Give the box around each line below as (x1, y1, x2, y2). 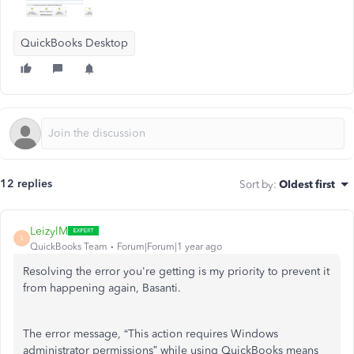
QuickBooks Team (30, 240, 107, 252)
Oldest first (279, 177, 335, 190)
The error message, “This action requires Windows (23, 326, 278, 341)
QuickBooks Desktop (21, 36, 128, 50)
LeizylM (30, 224, 68, 238)
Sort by (239, 177, 273, 190)
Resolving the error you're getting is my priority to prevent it (23, 264, 330, 278)
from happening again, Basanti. (23, 281, 181, 295)
